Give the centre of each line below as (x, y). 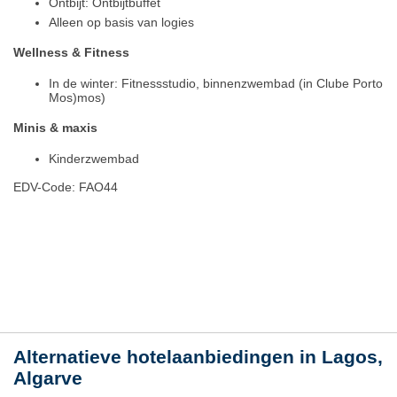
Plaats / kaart (58, 259)
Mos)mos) (77, 97)
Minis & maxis (55, 128)
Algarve (48, 378)
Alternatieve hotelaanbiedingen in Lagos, (198, 357)
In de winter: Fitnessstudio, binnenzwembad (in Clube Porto (216, 83)
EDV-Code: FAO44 (66, 187)
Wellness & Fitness (71, 53)
